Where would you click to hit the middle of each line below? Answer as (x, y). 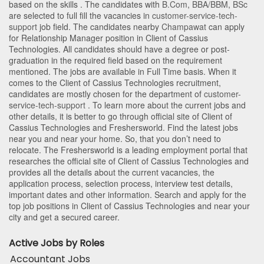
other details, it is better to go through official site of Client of (121, 116)
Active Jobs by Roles (57, 243)
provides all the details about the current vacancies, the (112, 172)
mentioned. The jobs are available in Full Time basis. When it (123, 72)
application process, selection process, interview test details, (121, 184)
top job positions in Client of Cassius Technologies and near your (129, 206)
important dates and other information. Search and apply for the (128, 195)
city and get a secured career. (64, 217)
